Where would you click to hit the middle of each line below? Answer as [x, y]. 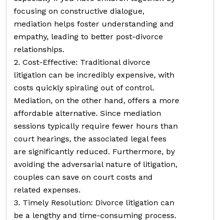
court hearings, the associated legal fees [90, 138]
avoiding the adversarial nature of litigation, [96, 164]
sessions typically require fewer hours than [96, 126]
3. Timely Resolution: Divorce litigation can [94, 202]
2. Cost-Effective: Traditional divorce [82, 62]
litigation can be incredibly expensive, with [94, 75]
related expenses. [47, 190]
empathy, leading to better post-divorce [88, 36]
